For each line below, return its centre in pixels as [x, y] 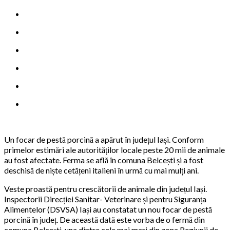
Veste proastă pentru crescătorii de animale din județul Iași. [106, 189]
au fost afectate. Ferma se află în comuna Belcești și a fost [104, 160]
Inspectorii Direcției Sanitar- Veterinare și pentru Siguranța [105, 199]
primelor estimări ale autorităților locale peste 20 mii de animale [114, 150]
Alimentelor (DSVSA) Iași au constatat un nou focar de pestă [108, 209]
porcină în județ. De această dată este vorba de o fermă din [104, 220]
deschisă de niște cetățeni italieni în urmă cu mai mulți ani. [101, 170]
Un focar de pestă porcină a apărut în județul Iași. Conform [104, 140]
